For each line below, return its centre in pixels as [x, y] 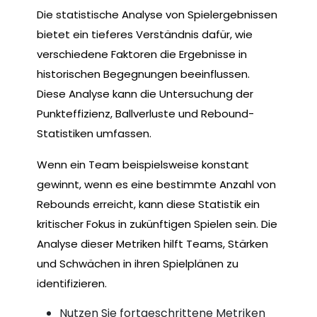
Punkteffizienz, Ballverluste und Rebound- [145, 113]
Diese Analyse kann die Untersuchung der [145, 93]
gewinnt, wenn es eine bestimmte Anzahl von [156, 184]
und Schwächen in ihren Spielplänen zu [138, 263]
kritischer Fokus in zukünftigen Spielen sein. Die [157, 224]
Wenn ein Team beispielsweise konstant [143, 164]
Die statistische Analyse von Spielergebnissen [157, 14]
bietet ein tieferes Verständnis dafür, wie [145, 34]
